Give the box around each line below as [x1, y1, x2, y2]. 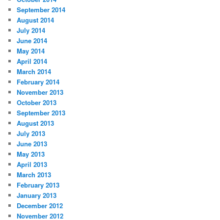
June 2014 [17, 36, 48, 46]
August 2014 [17, 15, 55, 25]
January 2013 [17, 191, 57, 200]
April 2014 [17, 56, 48, 66]
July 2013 [17, 129, 46, 138]
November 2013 [17, 87, 64, 97]
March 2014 [17, 67, 52, 77]
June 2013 [17, 139, 48, 149]
